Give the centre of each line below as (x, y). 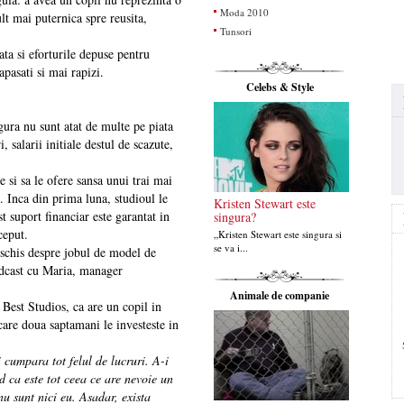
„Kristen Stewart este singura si (277, 234)
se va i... (230, 248)
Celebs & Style (280, 87)
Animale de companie (280, 295)
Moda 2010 (244, 12)
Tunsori (235, 31)
